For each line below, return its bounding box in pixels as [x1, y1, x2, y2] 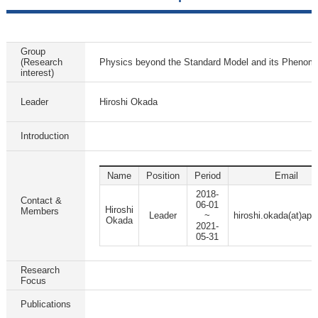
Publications [20, 299, 71, 309]
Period [194, 170, 221, 181]
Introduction [20, 131, 69, 141]
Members [20, 206, 59, 216]
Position [146, 170, 180, 181]
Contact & [20, 195, 62, 206]
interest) [20, 67, 54, 78]
